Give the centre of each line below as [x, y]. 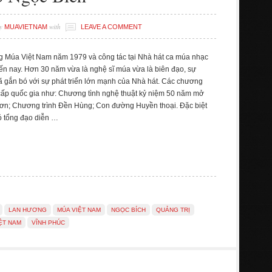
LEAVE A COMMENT [111, 27]
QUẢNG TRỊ [173, 210]
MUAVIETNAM [26, 27]
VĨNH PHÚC [48, 223]
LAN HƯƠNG [28, 210]
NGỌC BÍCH [128, 210]
